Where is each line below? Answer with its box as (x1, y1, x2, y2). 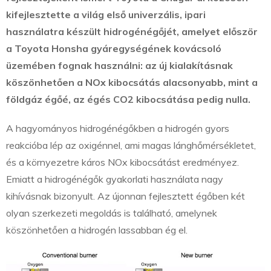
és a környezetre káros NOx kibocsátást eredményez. (6, 156, 239, 169)
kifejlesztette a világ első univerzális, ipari (6, 8, 206, 21)
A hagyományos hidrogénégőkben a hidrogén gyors (6, 122, 229, 135)
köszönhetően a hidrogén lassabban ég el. (6, 224, 188, 237)
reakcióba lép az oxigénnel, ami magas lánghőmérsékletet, (6, 139, 256, 152)
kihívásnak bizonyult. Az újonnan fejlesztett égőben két (6, 190, 245, 203)
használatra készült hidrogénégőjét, (6, 25, 181, 38)
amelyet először (181, 25, 258, 38)
